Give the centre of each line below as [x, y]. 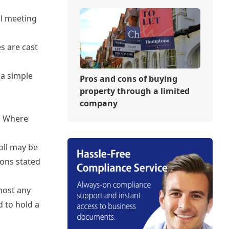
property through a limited [134, 91]
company [98, 103]
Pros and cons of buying [128, 78]
